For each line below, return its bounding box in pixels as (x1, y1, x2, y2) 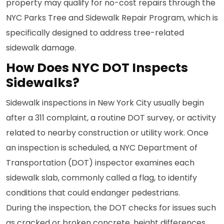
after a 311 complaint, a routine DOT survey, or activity (6, 112, 216, 123)
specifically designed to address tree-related (6, 27, 184, 38)
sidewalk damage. (6, 42, 76, 53)
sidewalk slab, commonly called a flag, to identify (6, 172, 197, 183)
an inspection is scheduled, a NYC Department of (6, 142, 197, 153)
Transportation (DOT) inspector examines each (6, 157, 194, 168)
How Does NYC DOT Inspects (6, 59, 188, 76)
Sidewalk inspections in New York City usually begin (6, 97, 204, 108)
